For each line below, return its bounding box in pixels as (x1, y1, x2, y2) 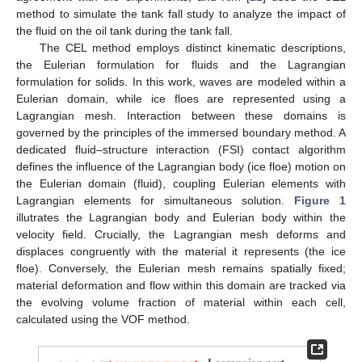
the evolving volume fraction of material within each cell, (16, 296, 346, 309)
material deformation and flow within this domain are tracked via (16, 279, 346, 292)
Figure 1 (294, 194, 346, 207)
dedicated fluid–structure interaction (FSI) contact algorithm (16, 143, 346, 156)
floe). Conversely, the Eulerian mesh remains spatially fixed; (16, 262, 346, 275)
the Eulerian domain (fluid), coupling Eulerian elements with (16, 177, 346, 190)
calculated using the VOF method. (16, 313, 190, 326)
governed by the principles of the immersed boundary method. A (16, 126, 346, 139)
